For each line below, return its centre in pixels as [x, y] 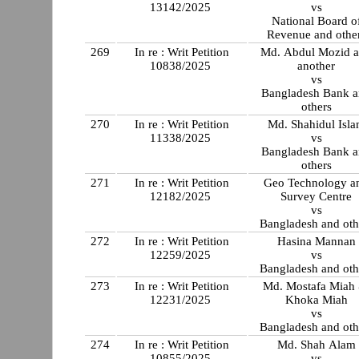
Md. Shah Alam [316, 345]
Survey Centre [317, 197]
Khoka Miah [316, 300]
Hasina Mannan [316, 242]
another [317, 66]
